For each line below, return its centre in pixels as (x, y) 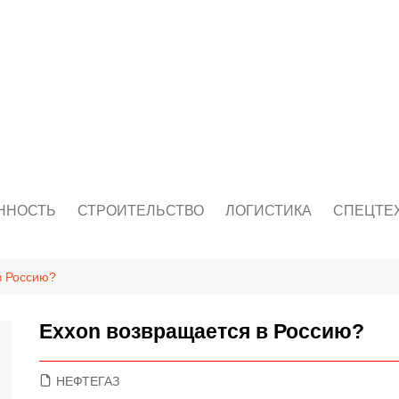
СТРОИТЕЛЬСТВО (141, 210)
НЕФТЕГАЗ (88, 381)
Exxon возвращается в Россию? (202, 331)
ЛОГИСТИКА (269, 210)
